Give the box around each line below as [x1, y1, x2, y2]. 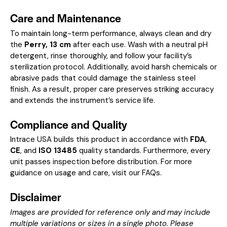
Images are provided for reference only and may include [10, 207, 210, 218]
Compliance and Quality [10, 116, 127, 132]
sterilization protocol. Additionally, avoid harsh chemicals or [10, 61, 217, 72]
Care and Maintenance [10, 10, 121, 25]
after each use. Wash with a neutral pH [71, 39, 208, 50]
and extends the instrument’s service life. [10, 95, 155, 105]
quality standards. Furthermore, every [77, 145, 210, 156]
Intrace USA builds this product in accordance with [10, 134, 190, 145]
